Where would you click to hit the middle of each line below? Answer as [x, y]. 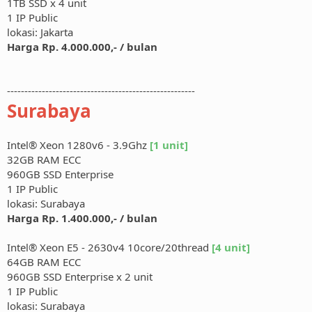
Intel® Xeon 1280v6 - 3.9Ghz [78, 145]
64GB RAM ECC [44, 262]
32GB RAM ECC [44, 160]
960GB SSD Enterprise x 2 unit [80, 277]
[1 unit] [169, 145]
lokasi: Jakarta [40, 32]
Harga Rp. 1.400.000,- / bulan [82, 218]
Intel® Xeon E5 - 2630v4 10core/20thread [109, 248]
